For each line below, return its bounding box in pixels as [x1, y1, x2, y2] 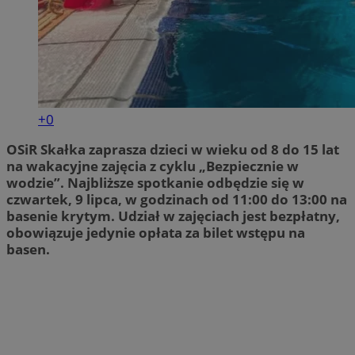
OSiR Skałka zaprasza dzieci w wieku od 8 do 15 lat [6, 139, 339, 158]
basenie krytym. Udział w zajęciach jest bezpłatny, [6, 206, 340, 225]
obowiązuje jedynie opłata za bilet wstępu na [6, 223, 305, 242]
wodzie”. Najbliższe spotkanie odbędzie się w [6, 173, 304, 192]
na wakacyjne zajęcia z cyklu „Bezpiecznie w [6, 156, 299, 175]
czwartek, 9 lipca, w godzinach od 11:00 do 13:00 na [6, 189, 347, 208]
